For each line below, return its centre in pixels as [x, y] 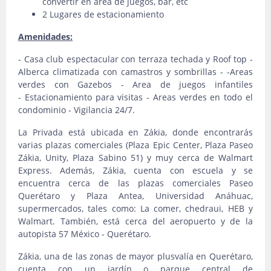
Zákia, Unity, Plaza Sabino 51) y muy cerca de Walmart [135, 158]
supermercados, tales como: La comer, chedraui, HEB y [135, 208]
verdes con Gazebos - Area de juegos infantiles [135, 84]
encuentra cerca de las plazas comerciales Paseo [135, 183]
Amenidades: [45, 37]
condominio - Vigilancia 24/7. [77, 110]
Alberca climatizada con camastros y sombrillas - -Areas [135, 72]
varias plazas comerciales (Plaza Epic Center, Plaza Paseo [135, 145]
